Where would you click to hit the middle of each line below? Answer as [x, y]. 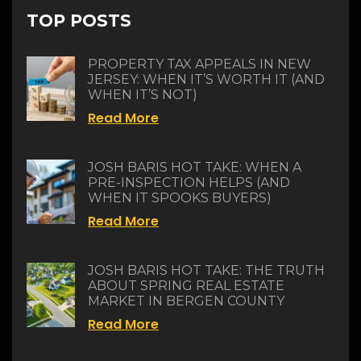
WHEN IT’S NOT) [143, 95]
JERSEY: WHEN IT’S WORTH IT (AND [206, 80]
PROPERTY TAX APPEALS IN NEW [199, 64]
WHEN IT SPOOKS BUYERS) [180, 198]
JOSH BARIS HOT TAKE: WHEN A [195, 168]
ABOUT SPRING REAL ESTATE [186, 286]
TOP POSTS [79, 21]
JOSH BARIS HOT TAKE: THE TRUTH [206, 271]
